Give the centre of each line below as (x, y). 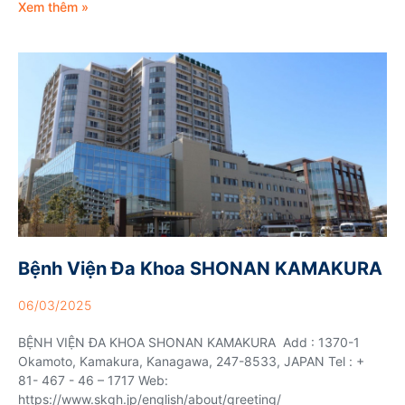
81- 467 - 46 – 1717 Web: (93, 380)
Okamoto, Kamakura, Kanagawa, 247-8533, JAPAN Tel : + (191, 361)
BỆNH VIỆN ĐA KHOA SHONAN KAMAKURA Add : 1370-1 (189, 342)
